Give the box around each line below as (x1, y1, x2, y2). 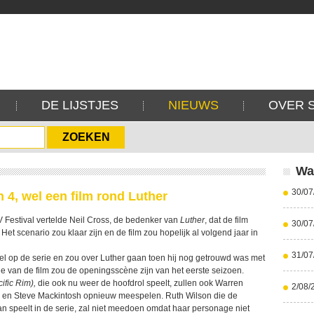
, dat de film (205, 215, 248, 225)
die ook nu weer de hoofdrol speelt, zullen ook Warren (36, 278, 243, 288)
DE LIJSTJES (41, 98, 118, 112)
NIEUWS (168, 98, 219, 112)
